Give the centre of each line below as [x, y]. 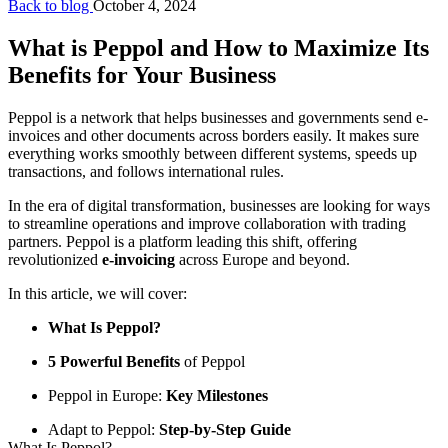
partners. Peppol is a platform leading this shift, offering [182, 241]
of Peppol [212, 361]
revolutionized [55, 259]
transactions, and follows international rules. [146, 171]
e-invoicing [138, 259]
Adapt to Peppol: [103, 429]
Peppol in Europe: [107, 395]
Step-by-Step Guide [225, 429]
